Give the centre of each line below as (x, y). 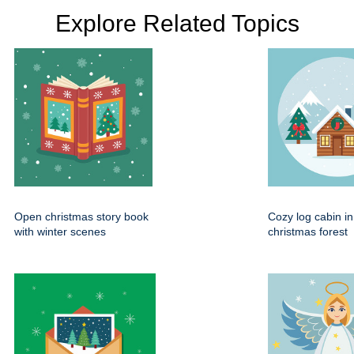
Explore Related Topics (177, 24)
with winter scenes (60, 232)
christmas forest (308, 232)
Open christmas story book (81, 217)
